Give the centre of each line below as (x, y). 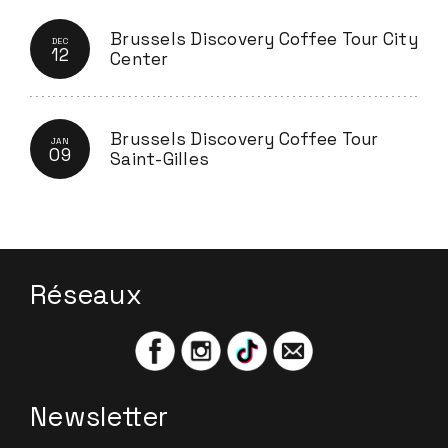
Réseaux (86, 295)
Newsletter (99, 417)
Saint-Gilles (159, 159)
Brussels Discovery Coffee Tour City (264, 39)
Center (139, 59)
